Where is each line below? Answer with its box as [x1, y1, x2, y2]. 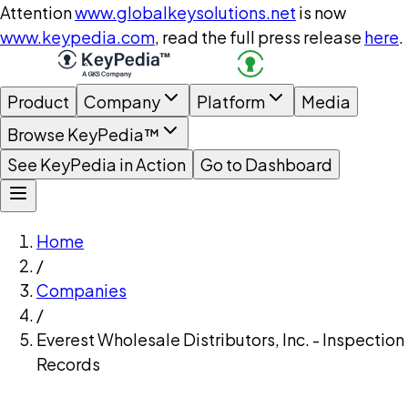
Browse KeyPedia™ [7, 124, 159, 145]
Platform [197, 91, 265, 112]
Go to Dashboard [200, 154, 332, 175]
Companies [36, 280, 127, 301]
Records [36, 353, 100, 374]
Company [84, 91, 160, 112]
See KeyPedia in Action [7, 154, 186, 175]
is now [299, 2, 346, 23]
